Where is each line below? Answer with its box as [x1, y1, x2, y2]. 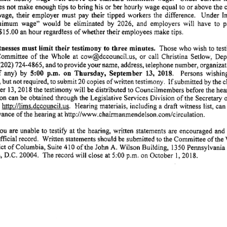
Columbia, [15, 142, 45, 150]
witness [179, 101, 201, 109]
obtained [28, 93, 53, 101]
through [55, 93, 78, 101]
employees [121, 26, 152, 34]
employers [150, 18, 180, 26]
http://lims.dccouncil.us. [2, 101, 70, 109]
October [149, 150, 173, 158]
